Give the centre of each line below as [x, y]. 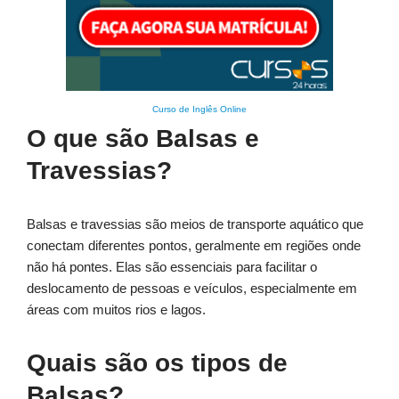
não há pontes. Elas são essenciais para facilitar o [172, 267]
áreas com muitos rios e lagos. [116, 310]
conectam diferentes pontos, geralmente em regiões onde [194, 246]
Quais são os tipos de [157, 363]
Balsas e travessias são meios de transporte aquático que [195, 224]
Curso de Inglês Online [199, 110]
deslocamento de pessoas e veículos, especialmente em [192, 289]
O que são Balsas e [143, 139]
